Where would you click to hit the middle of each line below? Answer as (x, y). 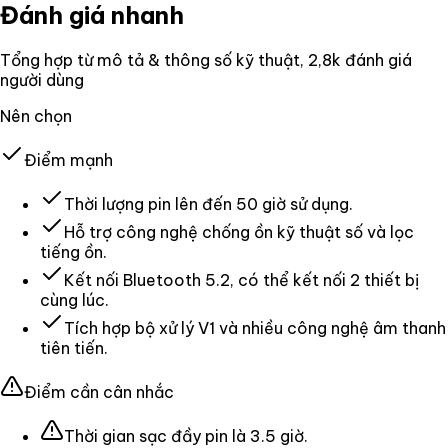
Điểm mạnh (68, 159)
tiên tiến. (74, 347)
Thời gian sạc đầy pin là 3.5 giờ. (186, 435)
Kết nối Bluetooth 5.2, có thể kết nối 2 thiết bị (241, 279)
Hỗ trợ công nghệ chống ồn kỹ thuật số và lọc (239, 231)
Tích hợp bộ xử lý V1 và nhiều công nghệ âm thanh (255, 327)
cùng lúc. (74, 299)
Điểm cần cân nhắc (99, 391)
